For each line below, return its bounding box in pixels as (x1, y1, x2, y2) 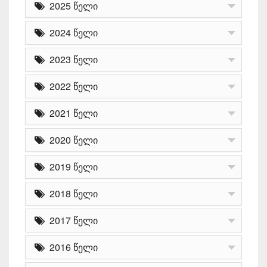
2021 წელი (45, 105, 98, 120)
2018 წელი (45, 186, 98, 200)
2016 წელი (45, 240, 98, 254)
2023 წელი (45, 52, 98, 66)
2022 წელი (45, 79, 98, 93)
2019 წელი (45, 159, 98, 173)
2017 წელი (45, 213, 98, 227)
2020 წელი (45, 132, 98, 147)
